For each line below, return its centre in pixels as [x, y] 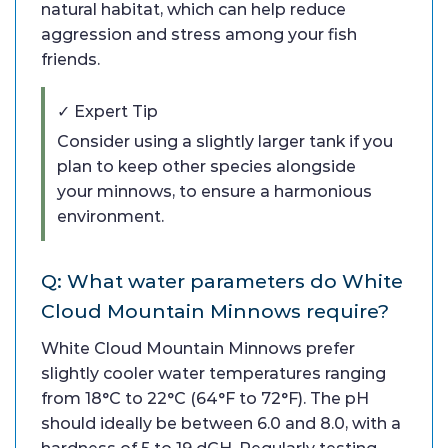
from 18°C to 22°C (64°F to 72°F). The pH [205, 399]
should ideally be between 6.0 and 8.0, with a [221, 424]
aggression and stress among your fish [199, 35]
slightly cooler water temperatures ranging [213, 374]
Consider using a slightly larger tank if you [225, 142]
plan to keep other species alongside [206, 167]
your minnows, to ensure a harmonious [214, 192]
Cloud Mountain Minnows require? [215, 311]
